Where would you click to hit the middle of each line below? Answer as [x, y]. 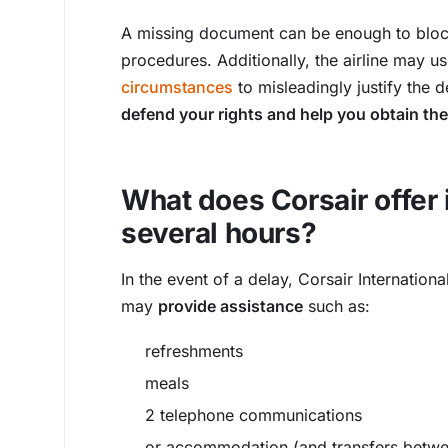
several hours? [219, 233]
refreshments [194, 351]
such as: [336, 306]
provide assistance [230, 306]
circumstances [177, 87]
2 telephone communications [253, 415]
